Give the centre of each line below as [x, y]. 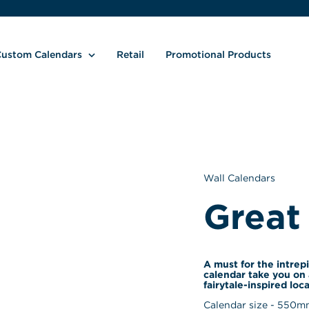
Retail [130, 54]
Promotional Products [218, 54]
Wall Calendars [239, 178]
